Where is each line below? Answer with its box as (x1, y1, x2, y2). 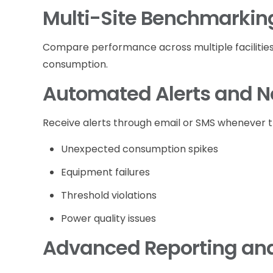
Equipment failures (61, 165, 151, 179)
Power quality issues (61, 211, 157, 225)
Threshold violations (61, 188, 157, 202)
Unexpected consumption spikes (61, 141, 219, 156)
